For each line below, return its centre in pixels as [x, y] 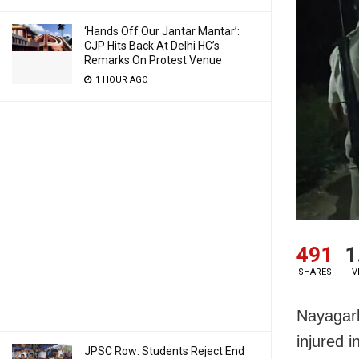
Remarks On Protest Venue [153, 60]
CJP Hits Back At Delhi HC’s [152, 46]
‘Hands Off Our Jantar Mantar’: [162, 31]
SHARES [315, 272]
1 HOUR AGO [121, 80]
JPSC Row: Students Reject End [164, 351]
